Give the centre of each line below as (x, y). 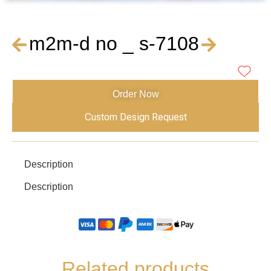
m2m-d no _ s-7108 (114, 43)
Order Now (135, 94)
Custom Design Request (135, 117)
